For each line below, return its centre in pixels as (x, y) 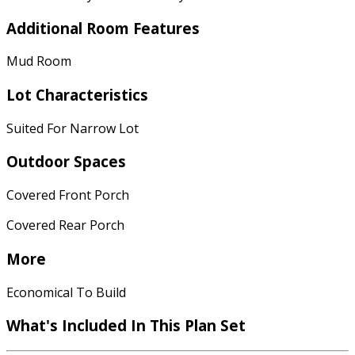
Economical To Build (66, 292)
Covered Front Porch (68, 195)
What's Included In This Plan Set (126, 326)
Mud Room (39, 61)
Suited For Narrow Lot (73, 128)
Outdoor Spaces (66, 162)
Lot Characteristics (77, 94)
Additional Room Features (103, 28)
